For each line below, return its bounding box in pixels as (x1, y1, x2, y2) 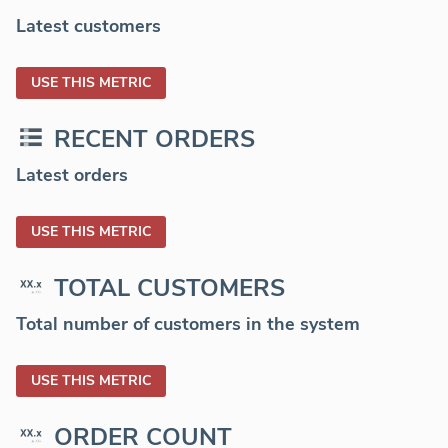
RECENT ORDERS (54, 123, 255, 156)
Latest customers (16, 14, 161, 39)
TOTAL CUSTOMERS (54, 272, 285, 305)
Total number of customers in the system (16, 312, 360, 337)
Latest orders (16, 163, 128, 188)
